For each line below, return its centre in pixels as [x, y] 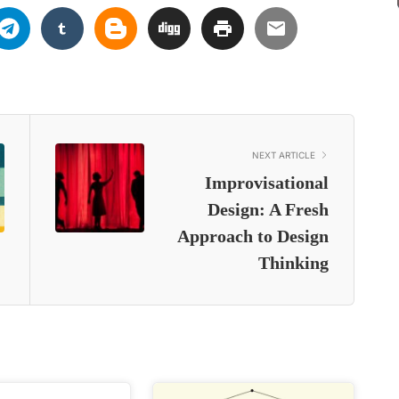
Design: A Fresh [268, 209]
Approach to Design [252, 236]
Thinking [293, 262]
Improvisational [266, 182]
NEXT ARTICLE [283, 155]
